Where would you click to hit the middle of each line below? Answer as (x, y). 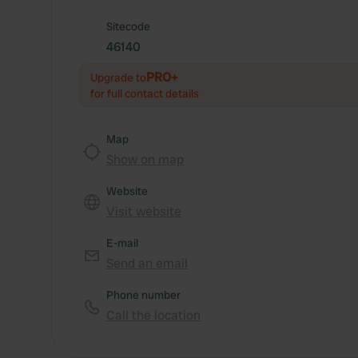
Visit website (144, 211)
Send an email (147, 263)
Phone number (143, 295)
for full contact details (145, 93)
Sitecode (128, 26)
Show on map (145, 159)
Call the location (153, 315)
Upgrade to (118, 78)
